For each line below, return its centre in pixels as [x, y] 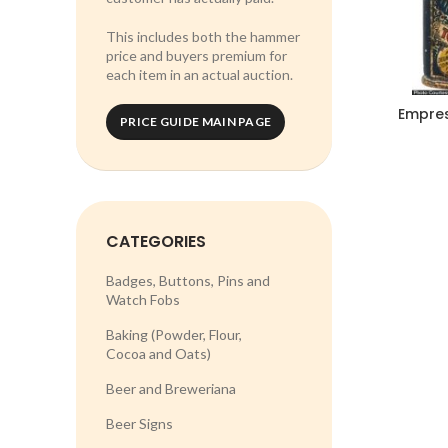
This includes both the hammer [203, 36]
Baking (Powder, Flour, [174, 334]
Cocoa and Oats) [158, 353]
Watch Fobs [143, 299]
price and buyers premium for [196, 55]
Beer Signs [139, 423]
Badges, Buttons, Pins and [188, 280]
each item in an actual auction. [199, 74]
